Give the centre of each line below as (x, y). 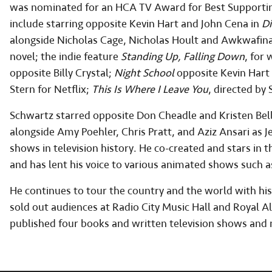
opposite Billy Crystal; (62, 73)
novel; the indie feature (65, 57)
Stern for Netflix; (51, 90)
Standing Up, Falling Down (183, 57)
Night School (144, 73)
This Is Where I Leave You (150, 90)
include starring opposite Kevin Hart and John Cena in (136, 24)
